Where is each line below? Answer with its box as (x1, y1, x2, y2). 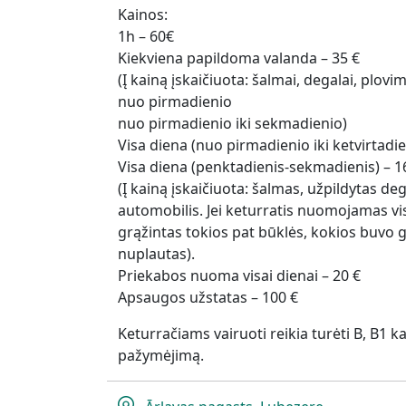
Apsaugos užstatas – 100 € (118, 287, 298, 308)
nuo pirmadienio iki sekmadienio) (118, 113, 347, 134)
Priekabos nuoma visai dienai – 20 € (118, 266, 361, 286)
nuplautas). (118, 244, 195, 265)
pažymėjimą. (118, 345, 204, 366)
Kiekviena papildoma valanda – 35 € (118, 48, 360, 69)
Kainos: (118, 5, 168, 25)
